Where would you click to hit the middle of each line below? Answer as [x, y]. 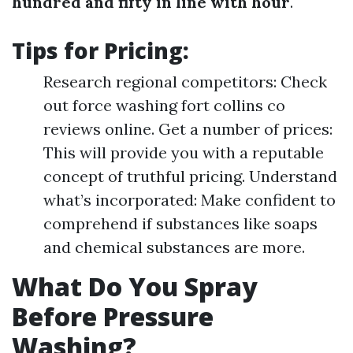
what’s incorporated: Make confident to [190, 200]
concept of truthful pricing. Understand [190, 176]
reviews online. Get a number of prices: [188, 129]
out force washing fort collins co [164, 105]
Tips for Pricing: [100, 50]
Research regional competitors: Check [185, 82]
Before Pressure [113, 316]
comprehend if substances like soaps [180, 223]
